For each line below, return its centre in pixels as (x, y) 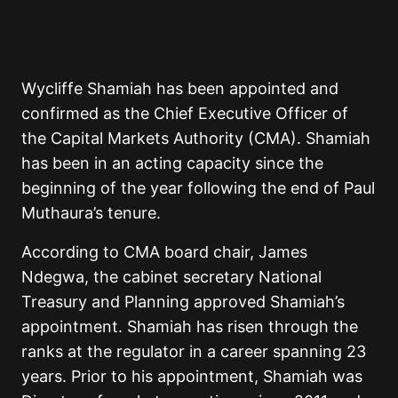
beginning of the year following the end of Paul (198, 188)
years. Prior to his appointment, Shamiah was (192, 377)
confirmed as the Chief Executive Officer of (185, 114)
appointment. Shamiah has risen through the (190, 327)
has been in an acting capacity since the (172, 163)
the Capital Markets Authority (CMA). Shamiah (196, 139)
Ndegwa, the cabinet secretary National (171, 277)
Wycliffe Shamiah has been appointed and (180, 89)
